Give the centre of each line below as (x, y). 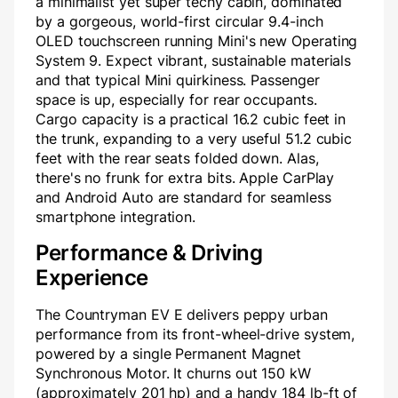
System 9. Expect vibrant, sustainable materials (194, 61)
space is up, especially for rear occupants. (176, 100)
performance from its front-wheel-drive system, (195, 334)
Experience (92, 278)
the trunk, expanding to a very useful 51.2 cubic (194, 139)
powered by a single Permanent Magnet (169, 354)
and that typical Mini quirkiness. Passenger (178, 80)
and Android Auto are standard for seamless (183, 198)
